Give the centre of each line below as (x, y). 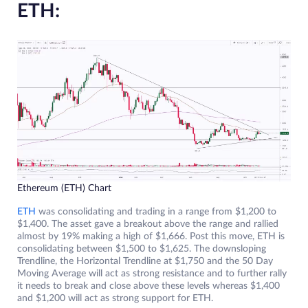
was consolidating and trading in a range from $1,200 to (156, 212)
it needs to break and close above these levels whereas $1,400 (148, 286)
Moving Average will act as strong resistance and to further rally (152, 274)
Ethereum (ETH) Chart (64, 189)
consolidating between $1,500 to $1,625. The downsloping (142, 249)
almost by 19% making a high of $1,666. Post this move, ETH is (151, 237)
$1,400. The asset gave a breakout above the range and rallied (148, 224)
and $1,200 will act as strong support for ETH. (115, 299)
